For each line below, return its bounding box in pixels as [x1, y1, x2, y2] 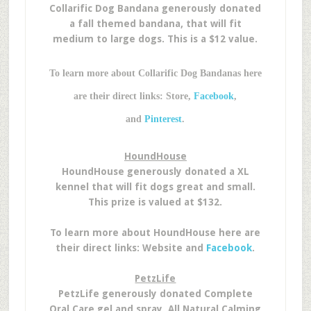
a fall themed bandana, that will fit [69, 18, 242, 29]
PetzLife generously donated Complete [58, 288, 253, 299]
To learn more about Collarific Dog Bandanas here [49, 68, 262, 78]
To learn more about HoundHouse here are [50, 227, 261, 238]
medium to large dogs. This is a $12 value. [53, 33, 258, 44]
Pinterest [144, 114, 183, 124]
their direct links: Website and [56, 242, 207, 253]
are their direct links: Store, [74, 91, 194, 101]
